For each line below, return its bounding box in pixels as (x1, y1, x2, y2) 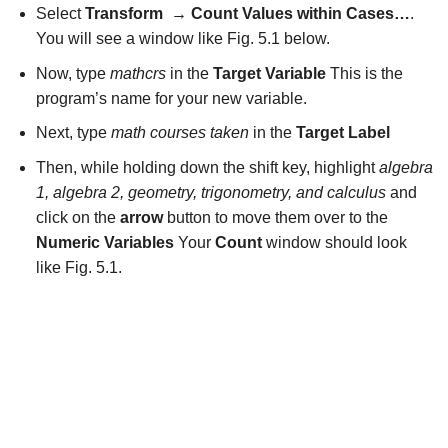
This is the (329, 64, 403, 82)
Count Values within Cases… (190, 4, 410, 22)
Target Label (295, 124, 390, 142)
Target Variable (212, 64, 330, 82)
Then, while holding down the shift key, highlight (35, 158, 379, 176)
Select (35, 4, 85, 22)
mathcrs (109, 64, 166, 82)
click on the (35, 208, 120, 226)
